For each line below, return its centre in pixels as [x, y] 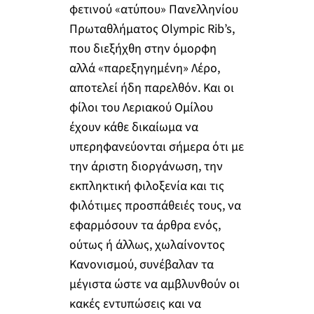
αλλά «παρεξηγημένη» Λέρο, [144, 69]
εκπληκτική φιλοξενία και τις [146, 186]
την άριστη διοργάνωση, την [146, 167]
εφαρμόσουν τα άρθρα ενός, [145, 226]
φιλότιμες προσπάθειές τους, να [155, 206]
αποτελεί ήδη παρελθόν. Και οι [151, 88]
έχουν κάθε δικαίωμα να [134, 128]
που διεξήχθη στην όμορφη [143, 49]
